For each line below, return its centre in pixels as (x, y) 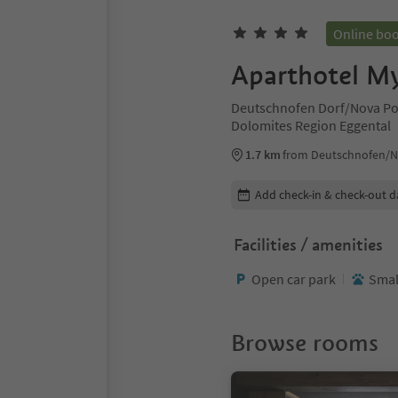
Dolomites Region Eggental (311, 125)
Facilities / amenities (308, 244)
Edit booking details (289, 188)
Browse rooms (305, 342)
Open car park (294, 279)
